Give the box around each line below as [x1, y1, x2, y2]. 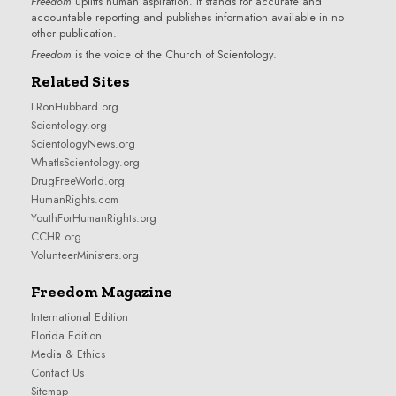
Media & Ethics [31, 346, 105, 363]
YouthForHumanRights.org [31, 210, 156, 227]
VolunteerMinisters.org [31, 247, 139, 264]
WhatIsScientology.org [31, 155, 140, 171]
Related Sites [31, 72, 130, 91]
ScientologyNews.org [31, 136, 135, 153]
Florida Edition [31, 328, 102, 345]
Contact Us [31, 365, 84, 382]
